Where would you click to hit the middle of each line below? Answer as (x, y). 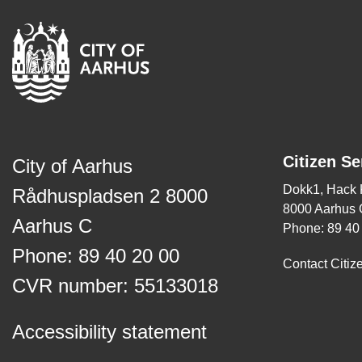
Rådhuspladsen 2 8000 (110, 196)
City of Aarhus (72, 166)
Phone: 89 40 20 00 (96, 256)
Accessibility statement (109, 332)
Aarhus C (52, 226)
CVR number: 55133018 (115, 286)
